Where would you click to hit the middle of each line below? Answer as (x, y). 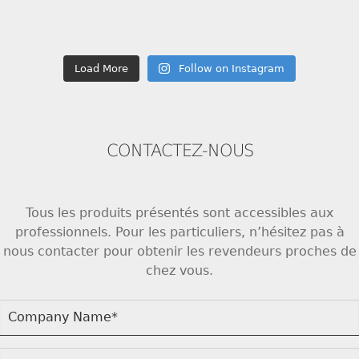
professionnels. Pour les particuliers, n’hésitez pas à (179, 232)
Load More (102, 68)
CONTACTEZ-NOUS (179, 150)
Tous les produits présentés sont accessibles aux (179, 212)
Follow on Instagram (231, 68)
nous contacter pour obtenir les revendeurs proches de (179, 251)
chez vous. (179, 270)
